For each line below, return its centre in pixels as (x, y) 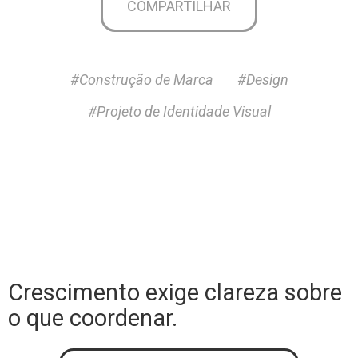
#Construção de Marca (141, 79)
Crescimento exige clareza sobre (175, 292)
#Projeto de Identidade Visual (179, 111)
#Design (263, 79)
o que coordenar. (93, 318)
